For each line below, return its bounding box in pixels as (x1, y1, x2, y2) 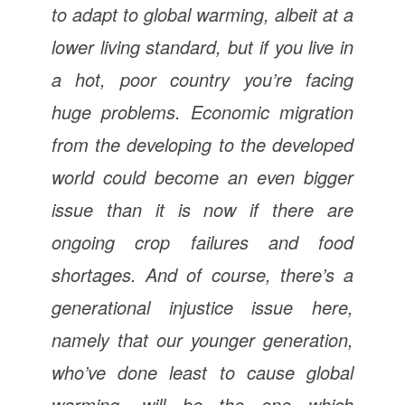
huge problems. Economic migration (51, 98, 354, 125)
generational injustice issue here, (51, 293, 354, 320)
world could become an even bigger (51, 163, 354, 190)
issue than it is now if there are (51, 195, 354, 222)
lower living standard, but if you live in (51, 33, 354, 60)
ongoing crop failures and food (51, 228, 354, 255)
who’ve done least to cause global (51, 358, 354, 385)
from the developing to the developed (51, 130, 354, 157)
